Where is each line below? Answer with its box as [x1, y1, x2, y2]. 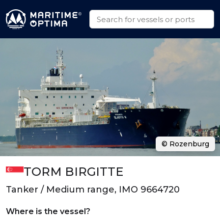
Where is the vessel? [6, 207, 90, 216]
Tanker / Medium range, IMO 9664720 [6, 184, 180, 195]
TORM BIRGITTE [23, 165, 123, 179]
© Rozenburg [162, 139, 209, 148]
